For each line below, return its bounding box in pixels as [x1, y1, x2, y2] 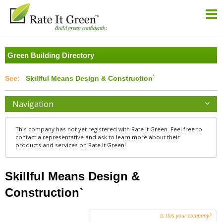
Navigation [12, 99, 54, 110]
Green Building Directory [7, 51, 94, 60]
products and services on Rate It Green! [15, 141, 126, 149]
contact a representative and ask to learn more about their [15, 133, 180, 141]
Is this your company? [160, 212, 212, 220]
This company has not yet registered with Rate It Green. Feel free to [15, 125, 202, 133]
